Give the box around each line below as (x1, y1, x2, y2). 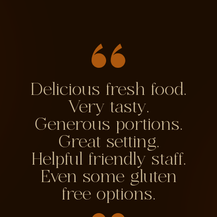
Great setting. (58, 134, 159, 151)
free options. (62, 186, 155, 203)
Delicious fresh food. (31, 82, 186, 98)
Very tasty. (68, 99, 149, 116)
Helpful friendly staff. (31, 152, 186, 168)
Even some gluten (40, 169, 177, 186)
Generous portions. (34, 117, 183, 133)
